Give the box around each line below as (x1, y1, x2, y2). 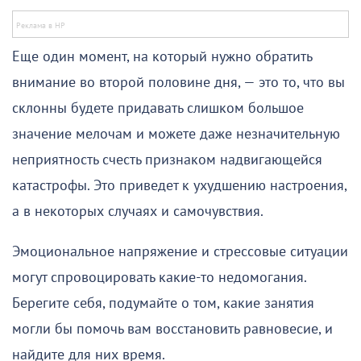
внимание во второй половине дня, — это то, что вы (12, 73, 345, 91)
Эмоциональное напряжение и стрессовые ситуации (12, 243, 348, 260)
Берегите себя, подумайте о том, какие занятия (12, 294, 314, 312)
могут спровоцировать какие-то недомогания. (12, 268, 306, 286)
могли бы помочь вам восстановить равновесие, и (12, 320, 333, 338)
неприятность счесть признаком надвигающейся (12, 151, 322, 168)
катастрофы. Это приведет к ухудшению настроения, (12, 176, 346, 194)
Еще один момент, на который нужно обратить (12, 48, 312, 65)
